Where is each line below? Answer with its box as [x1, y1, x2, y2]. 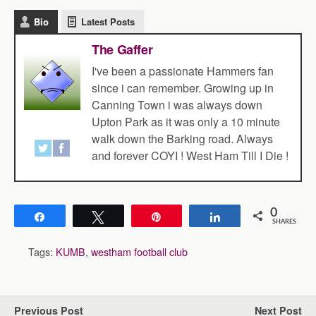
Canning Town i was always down [92, 97, 262, 113]
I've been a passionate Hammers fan [92, 63, 274, 79]
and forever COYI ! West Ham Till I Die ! [92, 147, 288, 164]
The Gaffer [92, 40, 153, 59]
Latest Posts [81, 15, 135, 28]
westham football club [91, 244, 188, 259]
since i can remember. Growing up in [92, 80, 274, 96]
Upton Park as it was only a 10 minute [92, 114, 280, 130]
